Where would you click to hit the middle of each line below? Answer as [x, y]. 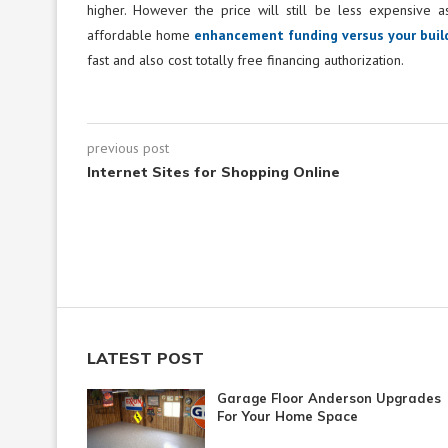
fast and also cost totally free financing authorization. [245, 59]
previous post [128, 147]
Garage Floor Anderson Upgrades [329, 397]
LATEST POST [145, 357]
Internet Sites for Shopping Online [213, 171]
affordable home [141, 34]
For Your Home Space [288, 415]
